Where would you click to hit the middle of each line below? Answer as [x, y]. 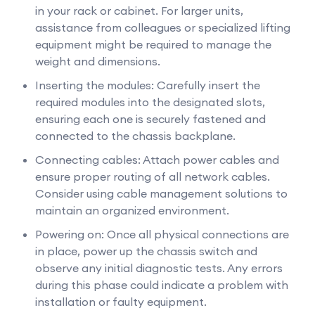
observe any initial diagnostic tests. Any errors [159, 268]
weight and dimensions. [98, 61]
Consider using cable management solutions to [161, 193]
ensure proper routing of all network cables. [153, 176]
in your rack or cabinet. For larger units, [139, 11]
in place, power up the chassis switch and [146, 251]
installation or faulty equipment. [121, 302]
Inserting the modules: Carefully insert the [148, 85]
